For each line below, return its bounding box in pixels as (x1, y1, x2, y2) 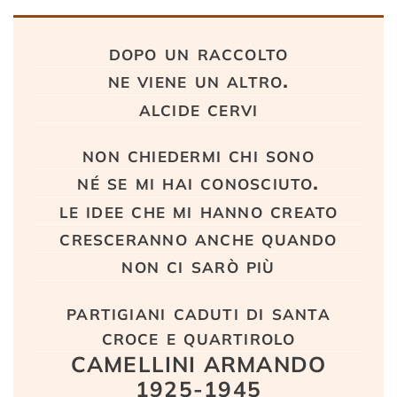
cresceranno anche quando (59, 224, 338, 251)
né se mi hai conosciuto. (77, 168, 320, 196)
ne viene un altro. (107, 66, 290, 94)
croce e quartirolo (101, 323, 296, 350)
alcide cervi (138, 94, 259, 121)
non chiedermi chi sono (82, 140, 315, 167)
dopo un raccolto (108, 38, 289, 66)
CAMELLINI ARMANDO (70, 351, 327, 378)
